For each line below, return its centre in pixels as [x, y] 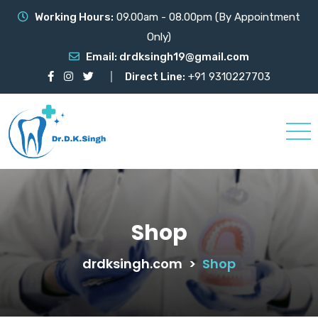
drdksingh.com [132, 263]
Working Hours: [74, 17]
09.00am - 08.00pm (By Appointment [207, 17]
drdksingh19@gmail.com [184, 57]
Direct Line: [155, 77]
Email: [103, 57]
